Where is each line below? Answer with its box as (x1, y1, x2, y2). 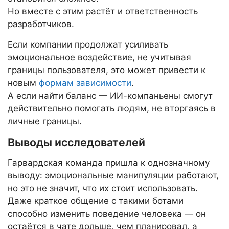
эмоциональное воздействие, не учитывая (8, 52, 191, 63)
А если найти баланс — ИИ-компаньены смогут (8, 90, 213, 101)
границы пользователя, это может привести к (8, 65, 205, 76)
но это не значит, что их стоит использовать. (8, 183, 198, 194)
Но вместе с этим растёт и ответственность (8, 6, 198, 17)
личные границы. (8, 116, 82, 127)
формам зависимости (39, 78, 131, 88)
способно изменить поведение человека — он (8, 209, 206, 219)
